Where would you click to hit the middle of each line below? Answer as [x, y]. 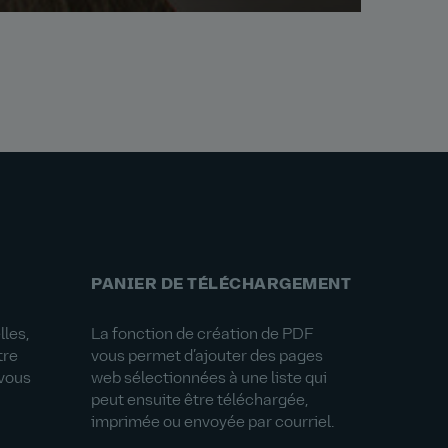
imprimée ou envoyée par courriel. [212, 423]
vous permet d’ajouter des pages [207, 357]
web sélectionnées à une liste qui [209, 379]
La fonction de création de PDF [202, 335]
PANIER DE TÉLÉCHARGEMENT [221, 285]
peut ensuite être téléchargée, [199, 401]
